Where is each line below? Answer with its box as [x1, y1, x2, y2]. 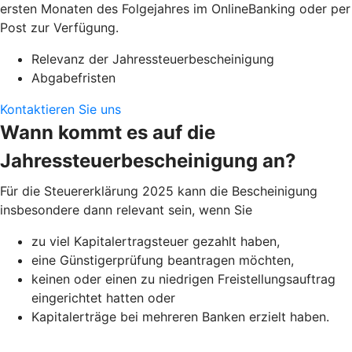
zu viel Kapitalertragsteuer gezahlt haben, [31, 233, 280, 249]
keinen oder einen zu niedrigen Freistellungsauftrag [31, 270, 335, 287]
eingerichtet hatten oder [31, 289, 175, 306]
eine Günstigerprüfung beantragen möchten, [31, 251, 294, 268]
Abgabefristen [31, 69, 115, 86]
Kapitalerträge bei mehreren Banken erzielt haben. [31, 308, 329, 324]
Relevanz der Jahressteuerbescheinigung [31, 50, 274, 67]
